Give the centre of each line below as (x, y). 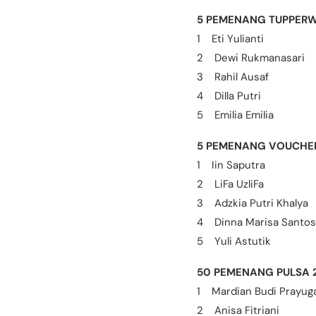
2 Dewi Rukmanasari (251, 57)
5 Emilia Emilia (235, 115)
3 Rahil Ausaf (233, 77)
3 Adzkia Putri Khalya (253, 203)
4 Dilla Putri (229, 96)
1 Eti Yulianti (230, 38)
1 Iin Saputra (231, 165)
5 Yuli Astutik (234, 241)
